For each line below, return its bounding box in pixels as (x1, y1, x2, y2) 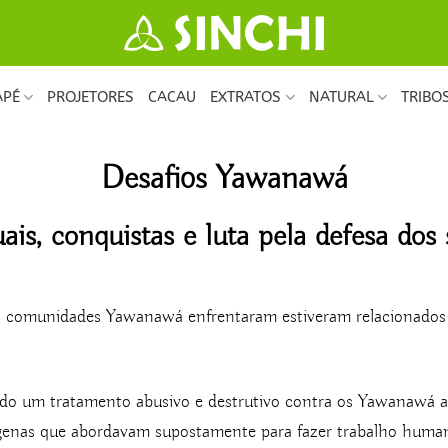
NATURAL (308, 88, 374, 107)
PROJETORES (47, 88, 135, 107)
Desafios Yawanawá (100, 158, 348, 200)
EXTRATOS (210, 88, 282, 107)
